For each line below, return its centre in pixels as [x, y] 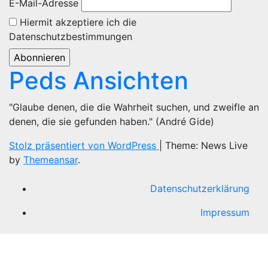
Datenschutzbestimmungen [71, 37]
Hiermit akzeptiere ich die [77, 22]
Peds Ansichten [99, 81]
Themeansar [51, 160]
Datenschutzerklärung [200, 189]
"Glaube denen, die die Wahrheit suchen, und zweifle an [134, 107]
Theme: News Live [206, 146]
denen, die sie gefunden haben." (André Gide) [112, 122]
